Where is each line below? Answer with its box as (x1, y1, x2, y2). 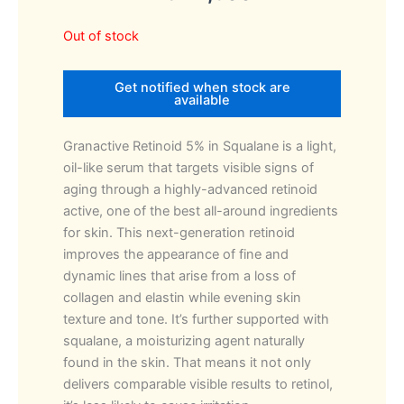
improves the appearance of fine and (63, 245, 289, 262)
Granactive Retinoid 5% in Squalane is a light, (63, 137, 336, 154)
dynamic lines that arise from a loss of (63, 267, 296, 284)
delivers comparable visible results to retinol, (63, 375, 333, 392)
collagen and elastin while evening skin (63, 289, 301, 306)
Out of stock (63, 27, 139, 44)
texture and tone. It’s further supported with (63, 310, 329, 327)
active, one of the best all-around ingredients (63, 202, 338, 219)
